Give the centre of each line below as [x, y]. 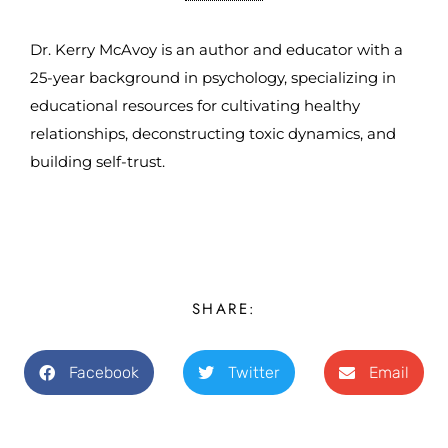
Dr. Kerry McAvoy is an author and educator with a [216, 49]
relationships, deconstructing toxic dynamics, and [213, 133]
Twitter [254, 372]
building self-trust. [99, 161]
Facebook [104, 372]
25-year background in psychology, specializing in [213, 77]
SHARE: [224, 309]
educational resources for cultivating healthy [195, 105]
